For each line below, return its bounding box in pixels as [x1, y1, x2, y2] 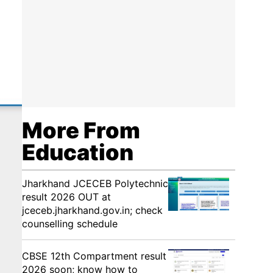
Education [22, 139, 133, 166]
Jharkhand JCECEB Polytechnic [22, 177, 168, 190]
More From [22, 117, 140, 144]
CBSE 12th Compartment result [22, 250, 166, 262]
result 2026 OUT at [22, 191, 111, 203]
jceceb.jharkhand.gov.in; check [22, 204, 163, 216]
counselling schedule [22, 218, 118, 230]
